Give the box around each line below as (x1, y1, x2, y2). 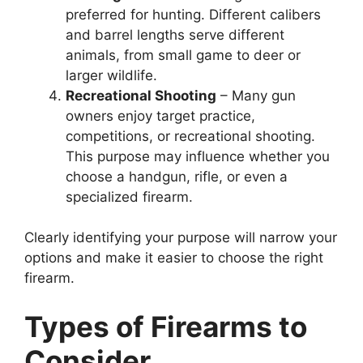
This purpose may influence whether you (66, 147, 330, 164)
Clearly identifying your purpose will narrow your (24, 229, 337, 246)
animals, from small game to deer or (66, 46, 301, 63)
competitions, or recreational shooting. (66, 127, 315, 144)
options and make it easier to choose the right (24, 250, 323, 266)
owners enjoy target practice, (66, 107, 255, 124)
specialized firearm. (66, 188, 193, 205)
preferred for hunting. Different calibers (66, 6, 321, 23)
